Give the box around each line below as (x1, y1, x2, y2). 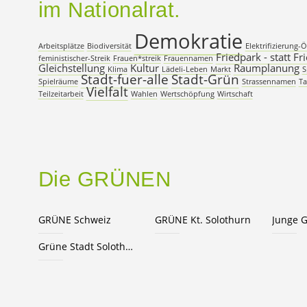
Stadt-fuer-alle (80, 71, 169, 88)
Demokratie (134, 27, 243, 56)
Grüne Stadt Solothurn (125, 240, 133, 254)
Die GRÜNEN (38, 167, 171, 192)
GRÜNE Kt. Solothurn (155, 213, 251, 227)
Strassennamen (241, 77, 296, 87)
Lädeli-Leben (161, 64, 208, 75)
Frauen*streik (112, 53, 161, 64)
